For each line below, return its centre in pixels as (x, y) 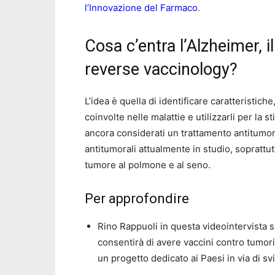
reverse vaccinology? (161, 70)
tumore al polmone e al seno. (148, 165)
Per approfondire (137, 199)
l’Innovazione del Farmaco (141, 8)
